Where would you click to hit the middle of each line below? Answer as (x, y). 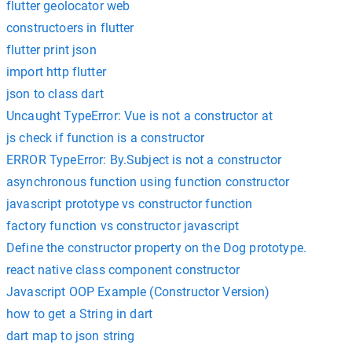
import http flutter (56, 72)
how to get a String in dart (80, 314)
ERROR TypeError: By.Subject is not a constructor (144, 160)
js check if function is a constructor (106, 138)
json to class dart (55, 94)
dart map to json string (71, 336)
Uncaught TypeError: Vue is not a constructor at (140, 116)
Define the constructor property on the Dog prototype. (156, 248)
